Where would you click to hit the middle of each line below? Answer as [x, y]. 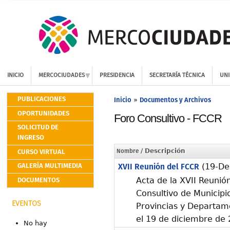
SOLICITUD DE [38, 128]
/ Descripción [162, 151]
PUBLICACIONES [41, 99]
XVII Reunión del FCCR [158, 167]
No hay [35, 223]
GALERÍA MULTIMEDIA [50, 166]
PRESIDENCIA [117, 75]
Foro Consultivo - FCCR [168, 118]
